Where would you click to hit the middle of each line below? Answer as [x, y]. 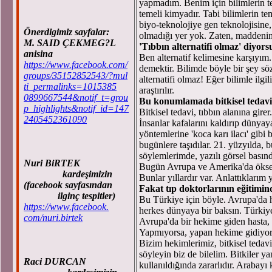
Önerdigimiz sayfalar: [66, 32]
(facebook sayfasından [69, 185]
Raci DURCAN [55, 261]
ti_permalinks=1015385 [70, 87]
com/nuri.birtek [53, 218]
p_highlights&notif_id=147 [76, 108]
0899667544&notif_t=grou [76, 97]
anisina [38, 54]
